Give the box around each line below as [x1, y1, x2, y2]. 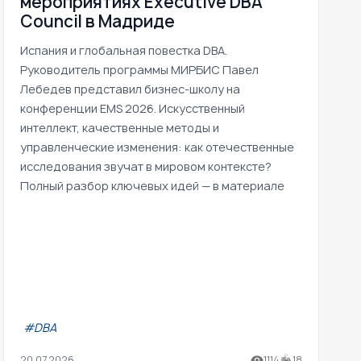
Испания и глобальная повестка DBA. [20, 42, 227, 58]
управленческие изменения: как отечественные [20, 139, 294, 155]
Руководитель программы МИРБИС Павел [20, 61, 259, 77]
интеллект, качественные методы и [20, 119, 219, 135]
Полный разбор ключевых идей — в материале [20, 177, 284, 193]
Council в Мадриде [20, 10, 175, 32]
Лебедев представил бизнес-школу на [20, 81, 240, 97]
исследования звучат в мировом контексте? [20, 158, 272, 174]
